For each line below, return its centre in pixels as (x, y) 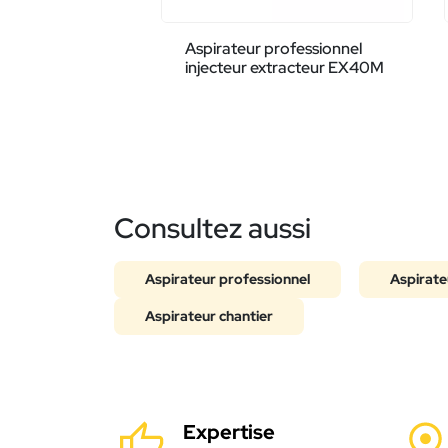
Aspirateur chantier (209, 316)
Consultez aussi (212, 228)
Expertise (229, 432)
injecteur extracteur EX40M (285, 68)
